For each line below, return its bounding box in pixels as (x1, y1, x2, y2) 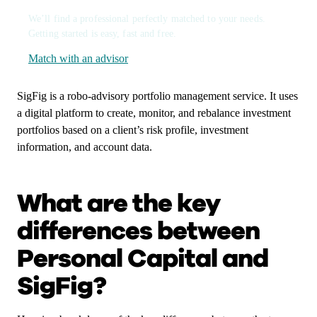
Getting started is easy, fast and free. (28, 28, 176, 39)
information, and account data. (17, 141, 152, 153)
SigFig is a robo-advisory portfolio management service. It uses (17, 90, 298, 102)
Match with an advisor (28, 52, 128, 64)
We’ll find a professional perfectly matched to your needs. (28, 13, 265, 24)
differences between (17, 214, 260, 248)
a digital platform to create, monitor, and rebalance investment (17, 107, 291, 119)
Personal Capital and (17, 241, 268, 276)
